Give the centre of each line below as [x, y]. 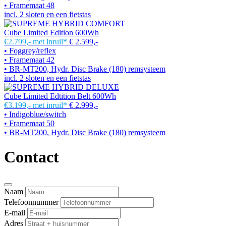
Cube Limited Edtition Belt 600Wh [60, 96]
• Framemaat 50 [29, 123]
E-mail [15, 212]
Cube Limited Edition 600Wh [51, 32]
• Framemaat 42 [29, 60]
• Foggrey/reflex [30, 50]
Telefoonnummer [31, 202]
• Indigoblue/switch [35, 114]
